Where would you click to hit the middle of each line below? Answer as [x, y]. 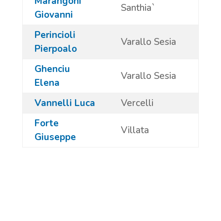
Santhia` [138, 8]
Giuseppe [55, 137]
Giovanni [54, 15]
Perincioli [55, 35]
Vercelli [137, 103]
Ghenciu [52, 69]
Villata [135, 130]
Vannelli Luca [65, 103]
